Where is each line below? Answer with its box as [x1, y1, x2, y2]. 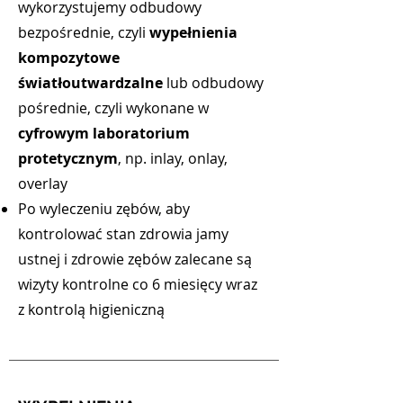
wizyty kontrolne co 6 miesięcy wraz [18, 274, 257, 294]
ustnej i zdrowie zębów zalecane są [18, 249, 252, 269]
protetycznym [18, 148, 118, 168]
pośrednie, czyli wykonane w [18, 98, 209, 118]
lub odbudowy [163, 73, 264, 93]
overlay [18, 174, 67, 193]
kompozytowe [18, 48, 120, 67]
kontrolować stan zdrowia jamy [18, 224, 228, 244]
